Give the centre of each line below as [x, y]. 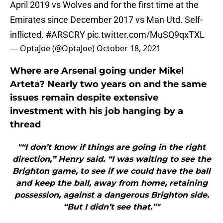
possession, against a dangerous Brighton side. [111, 195]
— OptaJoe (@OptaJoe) [53, 49]
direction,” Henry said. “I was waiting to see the [111, 159]
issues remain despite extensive [84, 98]
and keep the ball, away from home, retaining [111, 183]
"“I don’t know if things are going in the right [111, 147]
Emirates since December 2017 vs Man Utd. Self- [106, 20]
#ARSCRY [65, 35]
